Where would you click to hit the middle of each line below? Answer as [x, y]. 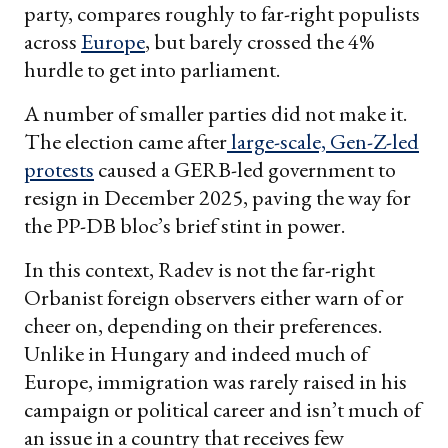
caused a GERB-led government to [245, 170]
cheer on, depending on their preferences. [203, 326]
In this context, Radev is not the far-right [199, 270]
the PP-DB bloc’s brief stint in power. [184, 226]
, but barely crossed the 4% [259, 42]
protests [59, 170]
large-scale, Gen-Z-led [325, 142]
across [52, 42]
